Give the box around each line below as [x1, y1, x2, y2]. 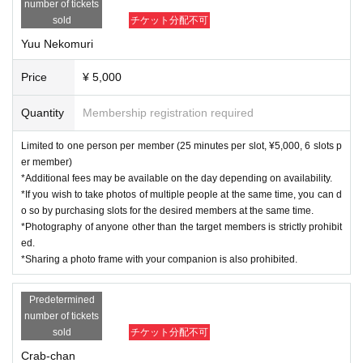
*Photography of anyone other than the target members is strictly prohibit [21, 220, 342, 233]
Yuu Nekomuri [21, 36, 93, 50]
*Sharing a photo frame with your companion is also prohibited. [21, 253, 297, 265]
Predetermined [28, 293, 95, 305]
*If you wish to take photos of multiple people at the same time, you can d [21, 188, 342, 200]
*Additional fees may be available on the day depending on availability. [21, 172, 332, 184]
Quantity [21, 105, 64, 119]
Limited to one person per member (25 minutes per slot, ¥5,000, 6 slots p [21, 139, 342, 152]
